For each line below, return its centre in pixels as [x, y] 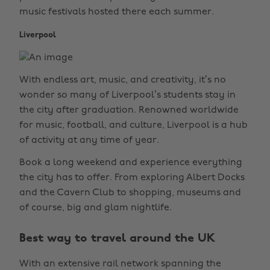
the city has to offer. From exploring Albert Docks [132, 178]
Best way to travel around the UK [117, 239]
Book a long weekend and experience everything [131, 163]
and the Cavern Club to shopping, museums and [130, 193]
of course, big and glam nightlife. [96, 208]
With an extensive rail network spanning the [120, 264]
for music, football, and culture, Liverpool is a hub [133, 125]
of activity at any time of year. [89, 140]
